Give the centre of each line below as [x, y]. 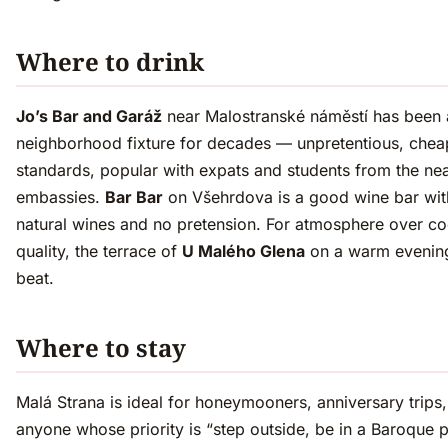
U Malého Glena [243, 251]
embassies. [60, 197]
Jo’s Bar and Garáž [89, 116]
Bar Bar [134, 197]
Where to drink [110, 62]
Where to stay [101, 348]
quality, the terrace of [99, 251]
